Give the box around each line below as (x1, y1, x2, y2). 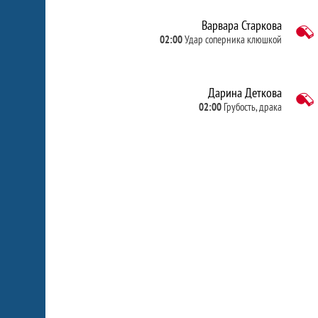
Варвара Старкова (201, 17, 282, 33)
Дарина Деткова (207, 84, 282, 101)
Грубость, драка (223, 100, 282, 114)
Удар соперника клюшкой (184, 33, 282, 46)
